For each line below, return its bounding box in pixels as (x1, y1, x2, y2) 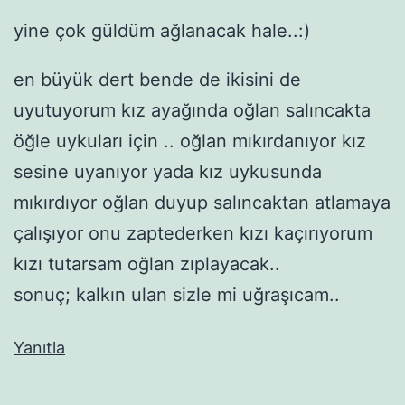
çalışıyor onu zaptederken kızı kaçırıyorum (14, 221, 372, 244)
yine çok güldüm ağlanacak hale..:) (14, 19, 310, 42)
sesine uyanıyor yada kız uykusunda (14, 160, 322, 183)
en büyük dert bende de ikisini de (14, 68, 301, 90)
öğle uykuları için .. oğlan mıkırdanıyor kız (14, 129, 366, 152)
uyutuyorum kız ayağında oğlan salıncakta (14, 99, 371, 121)
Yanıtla (14, 337, 65, 357)
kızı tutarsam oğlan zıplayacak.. (14, 252, 280, 275)
